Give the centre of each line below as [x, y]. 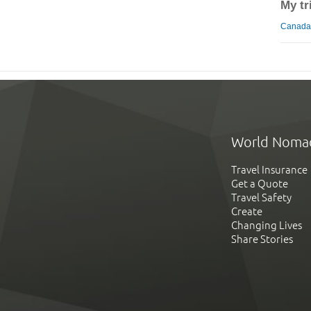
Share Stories [262, 239]
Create [247, 212]
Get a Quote [260, 184]
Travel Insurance [269, 170]
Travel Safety [261, 198]
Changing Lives [267, 226]
